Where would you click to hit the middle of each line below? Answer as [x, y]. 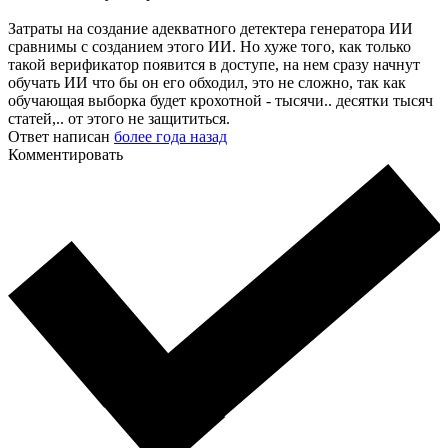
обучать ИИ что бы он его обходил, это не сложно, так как [207, 83]
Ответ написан [61, 137]
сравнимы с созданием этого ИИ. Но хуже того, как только [209, 47]
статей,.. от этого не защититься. [119, 119]
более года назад [170, 137]
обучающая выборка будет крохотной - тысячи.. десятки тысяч [220, 101]
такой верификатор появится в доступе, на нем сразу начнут [214, 65]
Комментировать [65, 155]
